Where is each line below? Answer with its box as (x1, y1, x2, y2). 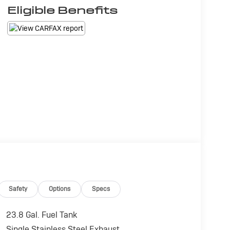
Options (49, 184, 71, 193)
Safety (9, 184, 28, 193)
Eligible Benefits (7, 4, 118, 17)
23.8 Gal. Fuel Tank (6, 209, 77, 221)
